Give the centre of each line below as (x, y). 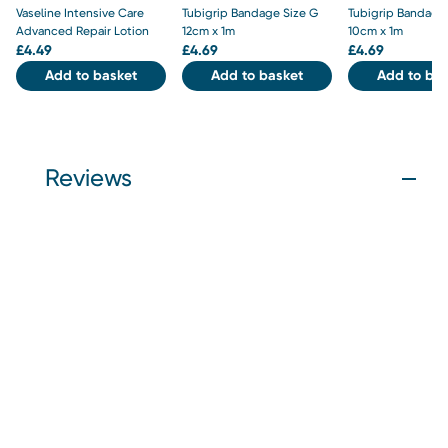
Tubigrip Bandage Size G (250, 12)
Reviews (88, 177)
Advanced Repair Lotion (82, 30)
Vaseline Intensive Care (80, 12)
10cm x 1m (376, 30)
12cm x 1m (209, 30)
